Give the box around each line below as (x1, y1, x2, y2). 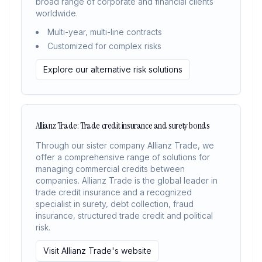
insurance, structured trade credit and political (36, 211, 213, 220)
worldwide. (36, 8, 78, 18)
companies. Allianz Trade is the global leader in (36, 175, 218, 185)
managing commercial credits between (36, 164, 185, 174)
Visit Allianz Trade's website (43, 246, 151, 256)
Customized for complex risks (47, 41, 161, 51)
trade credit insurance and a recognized (36, 187, 192, 197)
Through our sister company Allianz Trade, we (36, 140, 214, 150)
